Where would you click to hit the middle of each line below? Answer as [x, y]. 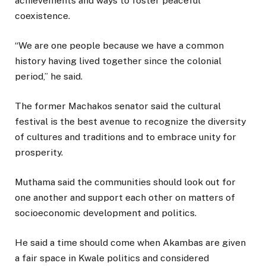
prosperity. [39, 152]
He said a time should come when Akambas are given [130, 243]
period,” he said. [49, 76]
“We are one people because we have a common [119, 45]
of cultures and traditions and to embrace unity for [126, 137]
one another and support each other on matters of [125, 198]
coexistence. [42, 15]
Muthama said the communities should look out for [125, 182]
